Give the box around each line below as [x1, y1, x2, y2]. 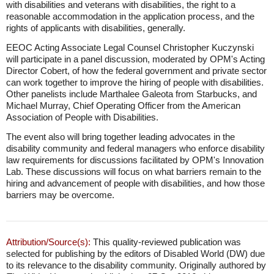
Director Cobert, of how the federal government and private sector [6, 65, 267, 76]
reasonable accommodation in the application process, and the [6, 11, 254, 21]
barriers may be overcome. [6, 190, 114, 200]
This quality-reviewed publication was [91, 237, 241, 247]
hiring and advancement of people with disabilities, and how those [6, 178, 265, 188]
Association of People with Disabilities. [6, 112, 158, 122]
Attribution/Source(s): [6, 237, 91, 247]
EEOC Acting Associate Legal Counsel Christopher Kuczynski [6, 42, 254, 53]
